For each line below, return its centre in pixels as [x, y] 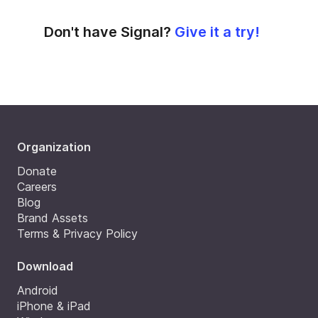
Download [45, 266]
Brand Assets [53, 218]
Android [38, 290]
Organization [54, 147]
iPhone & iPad [54, 306]
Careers [37, 186]
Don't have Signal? [109, 32]
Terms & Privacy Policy [77, 233]
